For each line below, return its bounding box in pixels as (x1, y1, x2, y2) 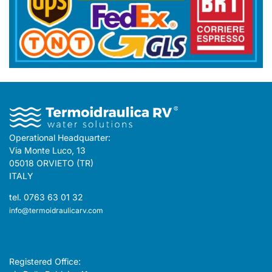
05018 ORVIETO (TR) (9, 158, 93, 169)
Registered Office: (9, 256, 81, 267)
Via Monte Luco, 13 (9, 145, 86, 156)
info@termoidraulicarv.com (9, 206, 103, 216)
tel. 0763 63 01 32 (9, 192, 83, 203)
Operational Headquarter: (9, 132, 110, 143)
